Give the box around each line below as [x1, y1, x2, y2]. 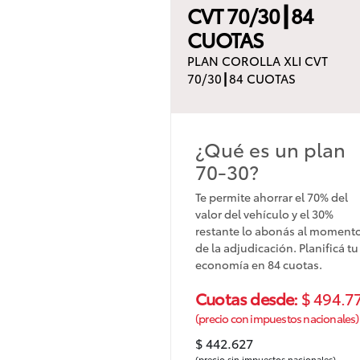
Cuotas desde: [195, 286, 301, 309]
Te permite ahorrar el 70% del [195, 188, 348, 205]
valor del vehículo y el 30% [195, 205, 333, 222]
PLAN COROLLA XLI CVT [187, 51, 328, 69]
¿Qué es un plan [195, 134, 346, 162]
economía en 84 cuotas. [195, 256, 322, 272]
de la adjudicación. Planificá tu [195, 239, 358, 256]
